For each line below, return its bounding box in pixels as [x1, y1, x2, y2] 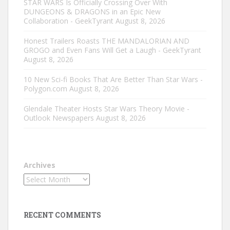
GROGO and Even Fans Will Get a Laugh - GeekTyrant [24, 45, 201, 55]
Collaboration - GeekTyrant [24, 15, 113, 26]
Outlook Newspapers [24, 112, 94, 123]
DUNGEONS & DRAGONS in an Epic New [24, 6, 161, 16]
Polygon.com [24, 83, 67, 93]
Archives [24, 160, 55, 170]
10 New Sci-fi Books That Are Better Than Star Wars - [24, 74, 203, 84]
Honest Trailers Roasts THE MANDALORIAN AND [24, 35, 189, 46]
